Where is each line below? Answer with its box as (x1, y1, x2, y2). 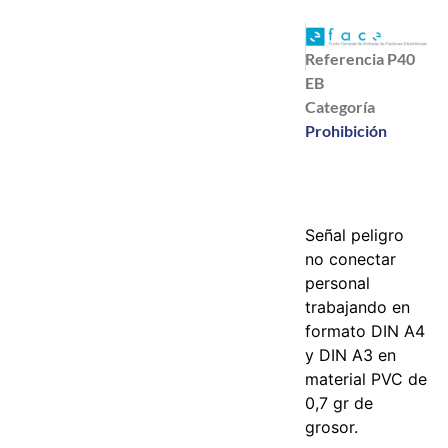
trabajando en (305, 296, 411, 317)
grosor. (305, 416, 359, 437)
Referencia (305, 48, 388, 68)
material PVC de (305, 368, 428, 389)
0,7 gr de (305, 392, 374, 413)
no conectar (305, 248, 397, 269)
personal (305, 272, 371, 293)
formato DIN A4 (305, 320, 426, 341)
